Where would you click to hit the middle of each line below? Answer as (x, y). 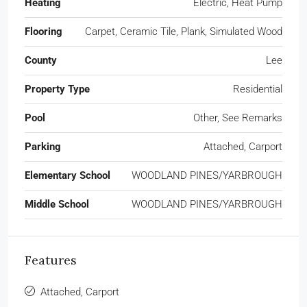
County (41, 60)
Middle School (57, 204)
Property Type (57, 89)
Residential (258, 89)
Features (51, 260)
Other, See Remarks (238, 118)
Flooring (44, 31)
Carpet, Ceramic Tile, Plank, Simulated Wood (184, 31)
